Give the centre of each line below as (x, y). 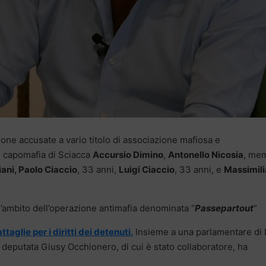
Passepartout (224, 208)
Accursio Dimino (128, 155)
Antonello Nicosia (206, 155)
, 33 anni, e (199, 170)
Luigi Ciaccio (147, 170)
